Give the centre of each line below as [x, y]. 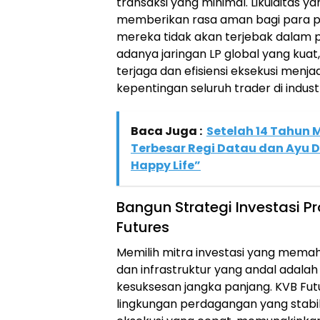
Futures [143, 227]
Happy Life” [166, 166]
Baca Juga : [166, 131]
